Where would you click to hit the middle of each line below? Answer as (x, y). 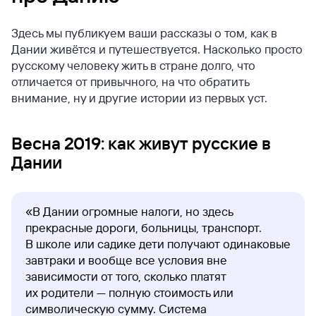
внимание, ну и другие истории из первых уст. (141, 98)
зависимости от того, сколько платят (126, 276)
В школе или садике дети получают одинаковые (158, 244)
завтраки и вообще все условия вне (126, 260)
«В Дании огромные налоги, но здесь (129, 211)
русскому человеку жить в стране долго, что (133, 65)
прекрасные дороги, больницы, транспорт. (144, 227)
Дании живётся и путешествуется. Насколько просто (157, 49)
